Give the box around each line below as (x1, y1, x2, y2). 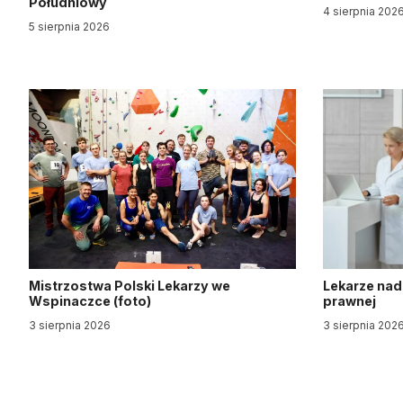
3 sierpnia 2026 (29, 318, 111, 332)
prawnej (323, 293, 380, 309)
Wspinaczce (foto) (29, 293, 151, 309)
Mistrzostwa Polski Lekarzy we (29, 278, 230, 293)
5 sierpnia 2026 (29, 20, 110, 33)
